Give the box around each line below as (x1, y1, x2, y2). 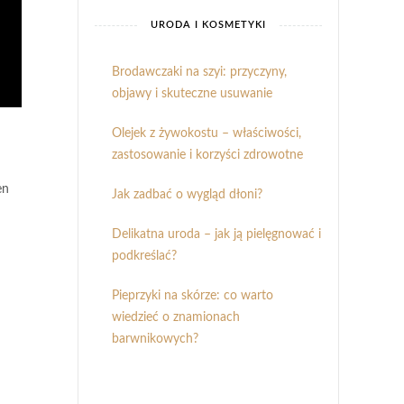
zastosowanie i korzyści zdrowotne (112, 149, 303, 161)
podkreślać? (112, 250, 177, 262)
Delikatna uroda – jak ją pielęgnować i (112, 228, 321, 241)
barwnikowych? (112, 333, 198, 345)
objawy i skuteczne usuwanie (112, 87, 272, 100)
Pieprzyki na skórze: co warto (112, 289, 273, 302)
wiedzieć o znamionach (112, 311, 240, 324)
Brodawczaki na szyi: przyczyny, (112, 66, 287, 78)
